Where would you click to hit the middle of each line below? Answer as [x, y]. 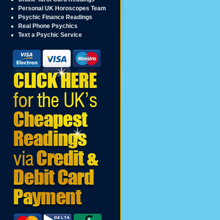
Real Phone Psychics [48, 26]
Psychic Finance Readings [55, 17]
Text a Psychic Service [50, 35]
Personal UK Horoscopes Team [62, 8]
